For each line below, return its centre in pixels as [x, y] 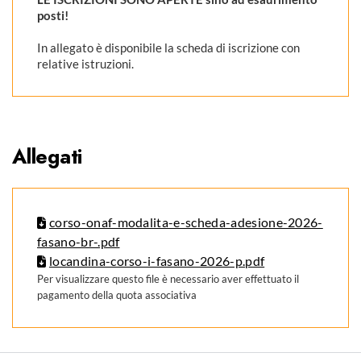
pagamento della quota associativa [117, 295]
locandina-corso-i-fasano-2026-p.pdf [157, 261]
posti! [53, 15]
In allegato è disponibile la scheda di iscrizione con [168, 48]
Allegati [47, 156]
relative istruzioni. [85, 64]
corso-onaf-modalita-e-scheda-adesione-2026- [186, 222]
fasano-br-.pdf [79, 241]
